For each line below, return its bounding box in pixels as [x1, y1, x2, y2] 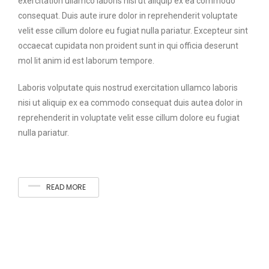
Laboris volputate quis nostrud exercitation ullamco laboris [18, 83, 238, 92]
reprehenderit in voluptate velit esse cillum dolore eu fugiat [18, 113, 240, 122]
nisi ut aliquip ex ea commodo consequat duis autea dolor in [18, 98, 243, 107]
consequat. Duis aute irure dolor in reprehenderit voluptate [18, 11, 238, 20]
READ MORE [46, 182, 86, 192]
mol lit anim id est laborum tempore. [18, 56, 154, 65]
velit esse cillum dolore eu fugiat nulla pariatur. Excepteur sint [18, 26, 248, 35]
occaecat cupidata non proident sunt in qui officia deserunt [18, 41, 238, 50]
